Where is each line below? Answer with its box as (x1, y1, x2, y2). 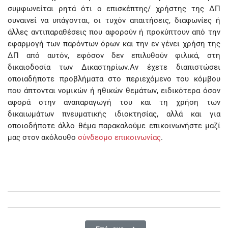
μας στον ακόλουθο (8, 133, 78, 142)
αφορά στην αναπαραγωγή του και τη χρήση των (8, 98, 220, 107)
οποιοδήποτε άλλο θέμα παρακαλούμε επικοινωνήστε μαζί (8, 121, 220, 130)
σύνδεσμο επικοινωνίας (78, 133, 161, 142)
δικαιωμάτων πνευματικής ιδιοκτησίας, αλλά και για (8, 109, 220, 119)
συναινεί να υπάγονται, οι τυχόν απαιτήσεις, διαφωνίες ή (8, 16, 220, 25)
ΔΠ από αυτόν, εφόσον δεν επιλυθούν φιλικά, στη (8, 51, 220, 60)
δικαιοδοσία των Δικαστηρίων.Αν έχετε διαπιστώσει (8, 63, 220, 72)
